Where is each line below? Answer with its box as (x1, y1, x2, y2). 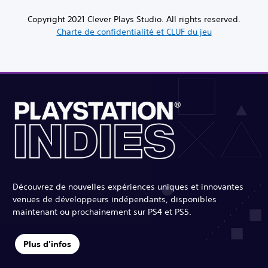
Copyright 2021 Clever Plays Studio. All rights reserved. (28, 13, 240, 25)
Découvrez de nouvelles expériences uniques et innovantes (13, 181, 243, 192)
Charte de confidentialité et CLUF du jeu (56, 26, 212, 37)
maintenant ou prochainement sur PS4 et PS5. (13, 206, 191, 217)
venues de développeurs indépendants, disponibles (13, 193, 217, 205)
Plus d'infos (23, 239, 71, 250)
